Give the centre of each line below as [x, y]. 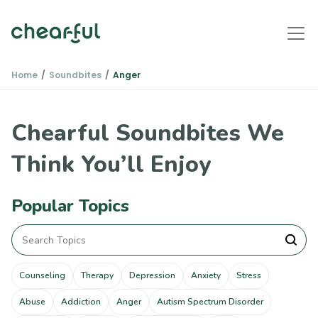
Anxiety [206, 276]
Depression [152, 276]
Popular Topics [70, 206]
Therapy [97, 276]
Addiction [81, 302]
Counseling [42, 276]
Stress [249, 276]
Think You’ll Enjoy [111, 164]
